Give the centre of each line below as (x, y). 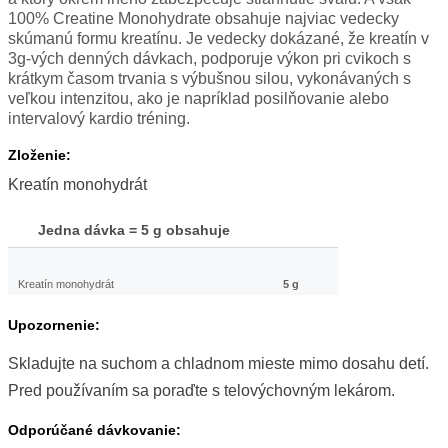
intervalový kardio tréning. (99, 119)
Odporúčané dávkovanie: (94, 430)
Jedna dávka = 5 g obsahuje (134, 230)
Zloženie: (39, 155)
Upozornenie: (54, 325)
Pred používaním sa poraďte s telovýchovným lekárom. (201, 391)
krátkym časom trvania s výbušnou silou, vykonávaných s (209, 79)
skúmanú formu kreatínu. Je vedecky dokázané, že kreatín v (218, 39)
